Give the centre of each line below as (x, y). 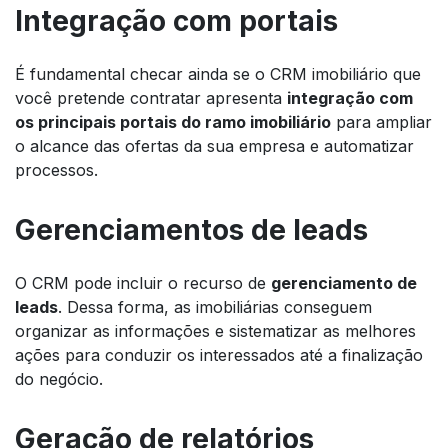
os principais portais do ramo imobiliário (173, 121)
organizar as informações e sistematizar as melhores (215, 330)
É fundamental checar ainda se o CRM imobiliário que (218, 73)
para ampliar (381, 121)
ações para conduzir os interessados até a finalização (219, 354)
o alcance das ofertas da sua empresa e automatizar (214, 145)
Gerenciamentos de (154, 229)
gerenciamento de (344, 282)
